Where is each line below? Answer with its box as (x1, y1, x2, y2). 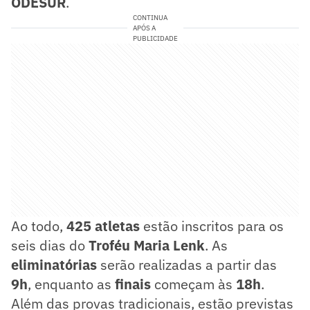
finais (115, 274, 151, 293)
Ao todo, (11, 216, 66, 235)
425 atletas (66, 216, 140, 235)
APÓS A (132, 23, 156, 33)
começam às (151, 274, 236, 293)
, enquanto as (28, 274, 115, 293)
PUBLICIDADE (132, 33, 178, 43)
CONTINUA (132, 12, 167, 22)
